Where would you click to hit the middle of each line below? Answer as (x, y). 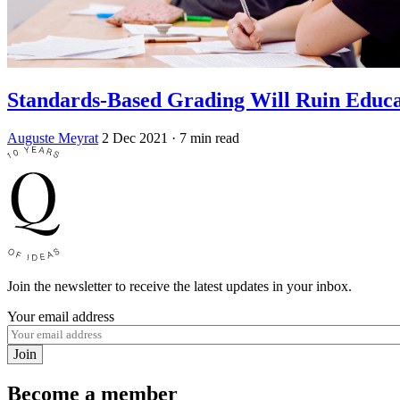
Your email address (61, 317)
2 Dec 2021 (135, 138)
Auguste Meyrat (53, 138)
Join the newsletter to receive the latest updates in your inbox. (179, 287)
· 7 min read (205, 138)
